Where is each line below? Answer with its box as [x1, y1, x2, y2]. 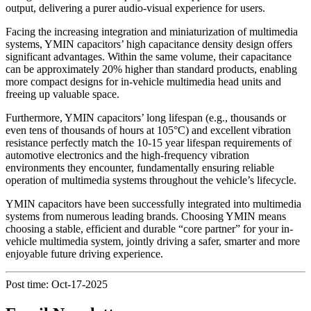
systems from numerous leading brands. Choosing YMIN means [6, 210, 286, 222]
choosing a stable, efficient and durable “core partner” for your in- [6, 222, 293, 235]
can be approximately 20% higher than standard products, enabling [6, 62, 297, 75]
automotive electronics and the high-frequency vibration [6, 149, 249, 161]
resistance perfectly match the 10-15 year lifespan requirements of [6, 136, 292, 149]
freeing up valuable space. [6, 87, 119, 100]
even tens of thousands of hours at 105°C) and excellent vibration [6, 124, 291, 136]
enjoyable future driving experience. [6, 247, 163, 260]
